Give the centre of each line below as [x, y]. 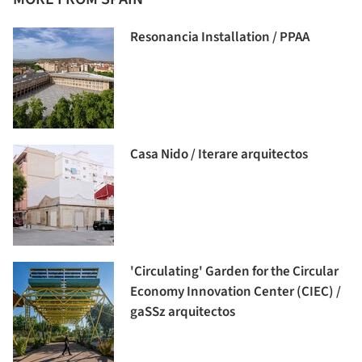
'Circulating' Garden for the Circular [234, 271]
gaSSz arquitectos [183, 311]
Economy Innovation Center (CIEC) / [236, 291]
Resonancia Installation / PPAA [220, 37]
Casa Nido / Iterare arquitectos [219, 154]
